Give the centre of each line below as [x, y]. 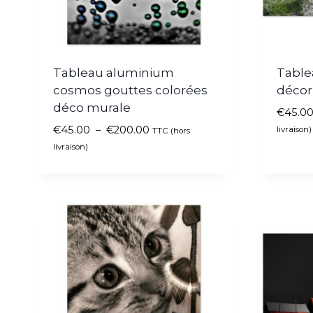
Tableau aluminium [113, 72]
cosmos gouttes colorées [130, 90]
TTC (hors [171, 130]
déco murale [92, 107]
